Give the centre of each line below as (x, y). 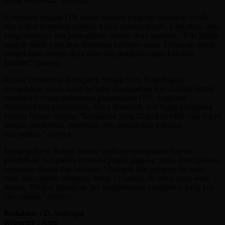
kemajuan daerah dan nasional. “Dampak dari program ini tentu (104, 169)
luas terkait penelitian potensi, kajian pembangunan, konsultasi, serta (112, 26)
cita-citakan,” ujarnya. (39, 196)
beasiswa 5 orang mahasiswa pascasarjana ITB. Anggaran (96, 97)
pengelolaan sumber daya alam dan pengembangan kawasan (99, 53)
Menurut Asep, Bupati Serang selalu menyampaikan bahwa (98, 151)
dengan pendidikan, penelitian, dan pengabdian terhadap (93, 125)
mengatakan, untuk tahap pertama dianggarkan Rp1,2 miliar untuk (109, 88)
